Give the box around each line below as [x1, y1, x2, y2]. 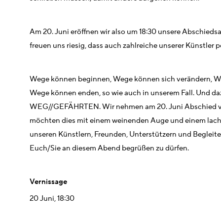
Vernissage [30, 177, 67, 187]
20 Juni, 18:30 [30, 194, 74, 204]
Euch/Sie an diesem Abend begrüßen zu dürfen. [30, 144, 190, 153]
